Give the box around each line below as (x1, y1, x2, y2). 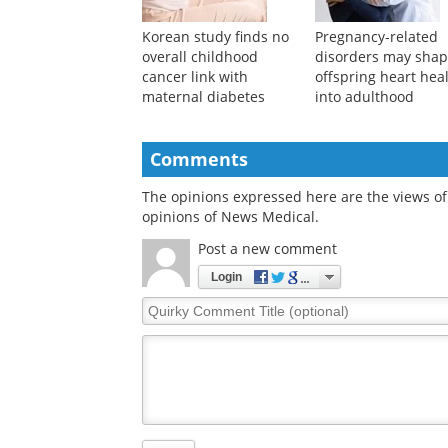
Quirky (141, 421, 188, 441)
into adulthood (315, 212, 415, 232)
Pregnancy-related (315, 152, 439, 172)
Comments (150, 272, 248, 297)
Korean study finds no (142, 152, 289, 172)
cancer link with (142, 192, 248, 212)
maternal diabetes (142, 212, 265, 232)
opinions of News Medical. (142, 332, 319, 352)
